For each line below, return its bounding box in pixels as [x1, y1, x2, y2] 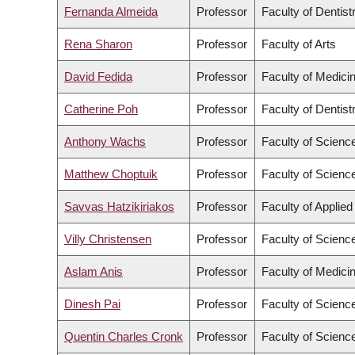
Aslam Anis [64, 265, 123, 279]
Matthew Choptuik [64, 167, 158, 181]
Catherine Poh [64, 102, 138, 116]
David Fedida [64, 70, 132, 84]
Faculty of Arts [261, 37, 336, 52]
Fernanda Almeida [64, 5, 158, 19]
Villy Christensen [64, 232, 151, 246]
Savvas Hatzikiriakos [64, 200, 174, 214]
